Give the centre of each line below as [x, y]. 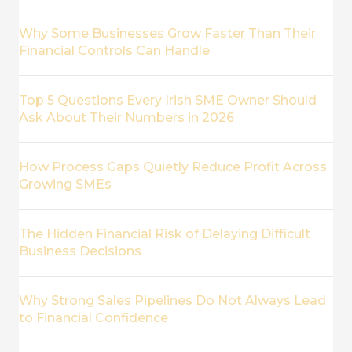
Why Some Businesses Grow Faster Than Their [167, 33]
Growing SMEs [65, 184]
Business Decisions [80, 251]
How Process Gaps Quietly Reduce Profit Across [173, 167]
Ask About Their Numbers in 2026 [126, 117]
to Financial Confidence [93, 318]
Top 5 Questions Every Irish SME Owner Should [168, 100]
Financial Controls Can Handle [114, 51]
